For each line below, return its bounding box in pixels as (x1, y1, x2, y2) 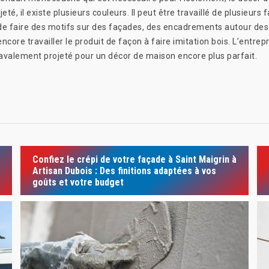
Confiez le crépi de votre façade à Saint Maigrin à (32, 153, 237, 165)
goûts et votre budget (32, 176, 124, 188)
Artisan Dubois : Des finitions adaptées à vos (32, 165, 216, 177)
